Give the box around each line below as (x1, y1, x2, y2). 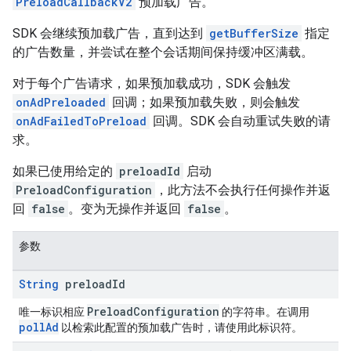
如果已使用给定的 (13, 164, 116, 179)
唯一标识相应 (19, 306, 87, 318)
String (19, 277, 59, 291)
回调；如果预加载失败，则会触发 (109, 95, 300, 110)
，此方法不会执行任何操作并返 (155, 183, 331, 197)
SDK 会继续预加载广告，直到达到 (13, 26, 206, 41)
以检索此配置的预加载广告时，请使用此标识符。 (59, 321, 302, 334)
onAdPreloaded (16, 95, 106, 110)
